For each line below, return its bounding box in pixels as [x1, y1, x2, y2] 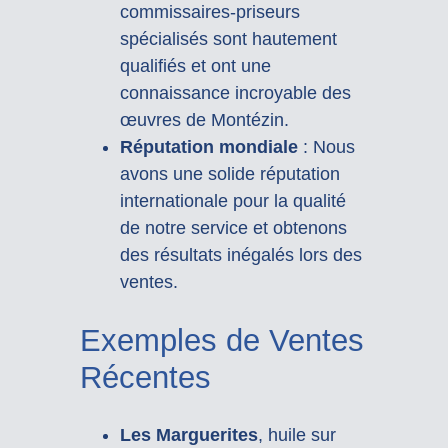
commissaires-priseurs [119, 2, 300, 23]
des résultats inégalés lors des [119, 245, 362, 266]
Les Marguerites [119, 424, 258, 445]
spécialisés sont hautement [119, 29, 337, 50]
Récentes [79, 360, 211, 396]
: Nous [297, 137, 355, 158]
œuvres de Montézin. [119, 110, 289, 131]
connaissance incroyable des [119, 83, 351, 104]
